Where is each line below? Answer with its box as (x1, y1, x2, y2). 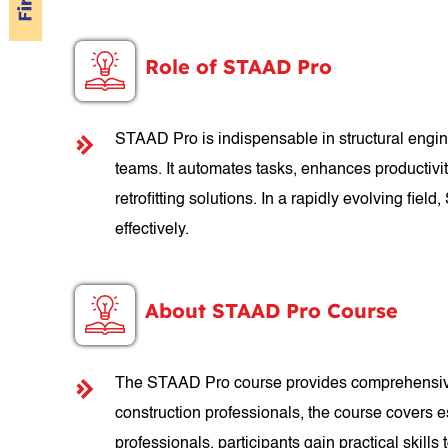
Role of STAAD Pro (145, 54, 333, 80)
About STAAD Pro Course (145, 298, 399, 324)
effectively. (115, 222, 190, 239)
